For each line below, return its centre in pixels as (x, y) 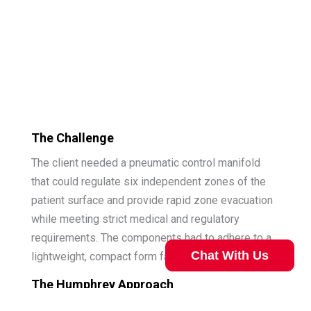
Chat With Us (230, 255)
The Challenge (72, 137)
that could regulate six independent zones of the (148, 182)
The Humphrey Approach (102, 285)
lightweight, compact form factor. (110, 257)
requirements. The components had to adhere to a (151, 238)
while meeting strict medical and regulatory (135, 219)
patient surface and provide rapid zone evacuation (152, 201)
